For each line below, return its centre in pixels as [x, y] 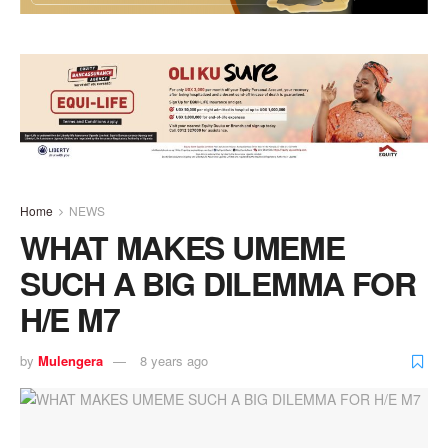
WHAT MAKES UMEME [182, 246]
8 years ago [174, 361]
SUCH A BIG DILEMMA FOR [218, 282]
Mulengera [70, 361]
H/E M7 [70, 318]
